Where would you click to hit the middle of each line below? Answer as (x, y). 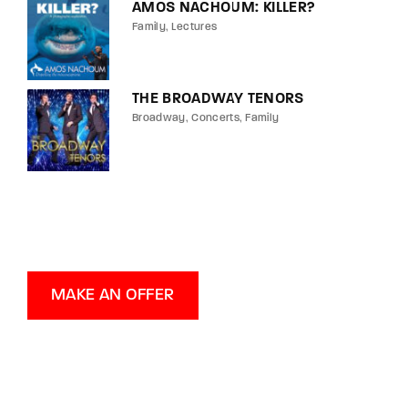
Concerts (215, 118)
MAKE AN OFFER (112, 295)
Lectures (194, 27)
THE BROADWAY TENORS (218, 99)
